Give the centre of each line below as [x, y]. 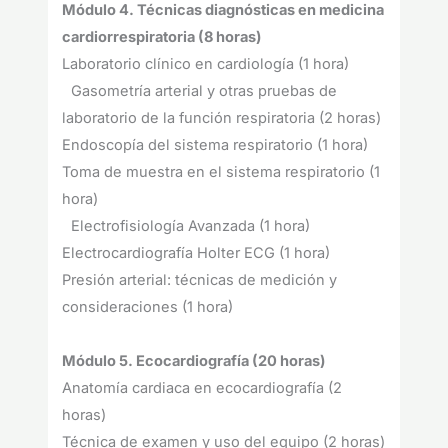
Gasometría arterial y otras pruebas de [200, 91]
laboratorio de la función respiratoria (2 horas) [222, 118]
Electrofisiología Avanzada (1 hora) [191, 226]
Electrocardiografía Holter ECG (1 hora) [201, 253]
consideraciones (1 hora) [148, 307]
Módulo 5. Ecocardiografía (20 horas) [194, 361]
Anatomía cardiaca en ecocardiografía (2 [202, 388]
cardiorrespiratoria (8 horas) [162, 37]
